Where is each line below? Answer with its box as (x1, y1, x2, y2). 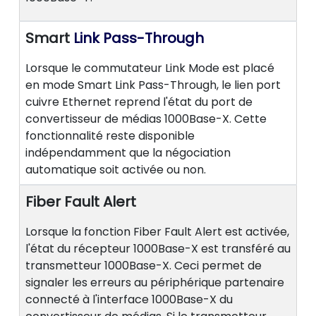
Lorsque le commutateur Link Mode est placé (25, 60, 274, 77)
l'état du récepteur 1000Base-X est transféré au (25, 241, 291, 257)
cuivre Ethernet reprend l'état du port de (25, 94, 253, 111)
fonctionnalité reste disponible (25, 128, 195, 145)
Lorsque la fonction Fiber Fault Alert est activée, (25, 224, 289, 241)
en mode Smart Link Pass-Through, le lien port (25, 77, 281, 94)
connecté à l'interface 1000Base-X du (25, 291, 233, 308)
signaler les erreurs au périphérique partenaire (25, 274, 284, 291)
